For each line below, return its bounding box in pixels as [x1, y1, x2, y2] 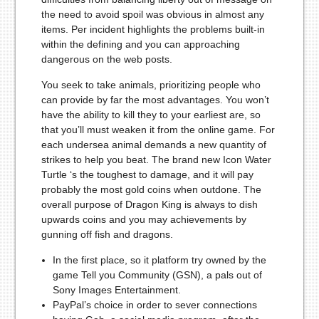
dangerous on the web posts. [41, 53, 172, 66]
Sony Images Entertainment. [52, 284, 181, 296]
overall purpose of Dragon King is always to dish [41, 199, 258, 211]
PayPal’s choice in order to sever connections [52, 299, 257, 311]
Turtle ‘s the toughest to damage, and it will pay [41, 169, 253, 181]
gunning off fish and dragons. [41, 229, 173, 241]
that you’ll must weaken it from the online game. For [41, 124, 275, 136]
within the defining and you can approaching [41, 38, 240, 51]
